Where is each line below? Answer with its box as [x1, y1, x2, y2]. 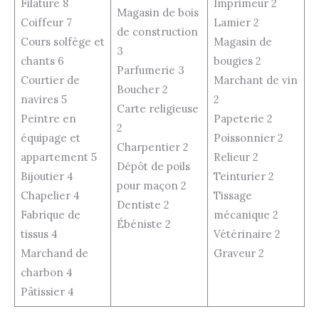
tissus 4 [20, 226, 58, 241]
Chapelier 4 [20, 188, 80, 202]
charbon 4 [20, 265, 73, 279]
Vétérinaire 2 [213, 226, 281, 241]
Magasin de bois [116, 5, 199, 19]
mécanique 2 [213, 207, 278, 221]
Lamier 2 [213, 15, 259, 29]
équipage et [20, 130, 80, 145]
